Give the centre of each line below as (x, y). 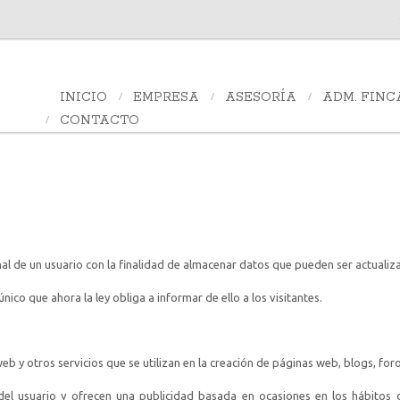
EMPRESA (166, 97)
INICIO (83, 97)
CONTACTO (100, 121)
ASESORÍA (261, 97)
